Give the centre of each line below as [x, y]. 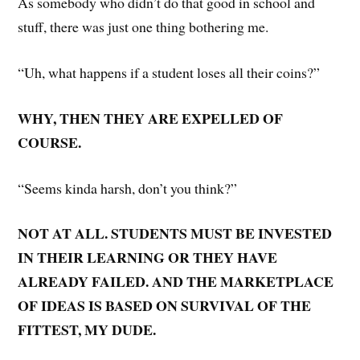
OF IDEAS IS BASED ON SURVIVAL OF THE [165, 306]
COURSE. [52, 142]
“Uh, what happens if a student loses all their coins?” [169, 73]
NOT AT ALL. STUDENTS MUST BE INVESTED [175, 233]
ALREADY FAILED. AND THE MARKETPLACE [176, 282]
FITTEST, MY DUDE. [90, 330]
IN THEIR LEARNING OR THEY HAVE [148, 258]
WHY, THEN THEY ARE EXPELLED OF [151, 118]
